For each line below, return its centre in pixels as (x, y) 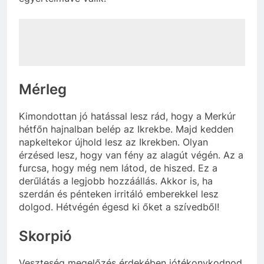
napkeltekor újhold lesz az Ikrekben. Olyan (113, 142)
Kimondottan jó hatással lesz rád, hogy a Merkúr (127, 116)
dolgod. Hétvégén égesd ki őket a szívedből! (119, 207)
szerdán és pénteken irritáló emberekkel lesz (119, 194)
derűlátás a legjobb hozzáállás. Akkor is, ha (116, 181)
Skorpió (45, 236)
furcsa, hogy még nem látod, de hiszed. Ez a (118, 168)
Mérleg (43, 90)
